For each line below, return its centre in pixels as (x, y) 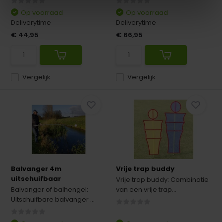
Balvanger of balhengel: (50, 190)
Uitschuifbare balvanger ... (53, 199)
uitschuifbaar (36, 179)
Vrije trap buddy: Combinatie (162, 180)
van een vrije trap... (146, 190)
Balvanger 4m (36, 169)
